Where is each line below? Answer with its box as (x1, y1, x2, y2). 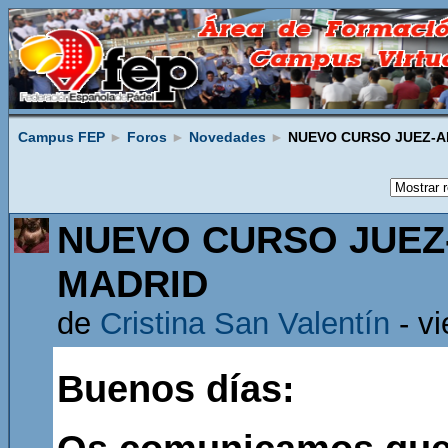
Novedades (189, 128, 266, 145)
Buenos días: (57, 366, 295, 410)
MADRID (57, 261, 208, 305)
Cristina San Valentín (100, 305, 390, 341)
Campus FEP (18, 128, 105, 145)
